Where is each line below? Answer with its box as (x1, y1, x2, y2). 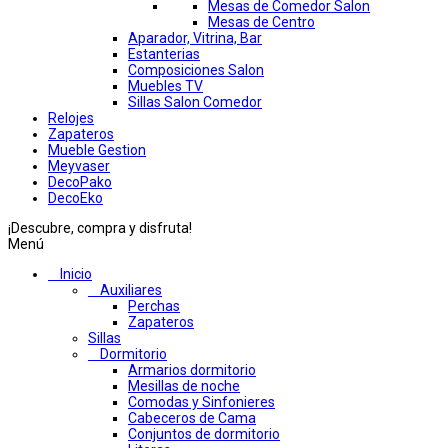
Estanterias (128, 46, 200, 63)
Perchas (128, 298, 180, 315)
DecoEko (48, 190, 103, 207)
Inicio (60, 266, 92, 283)
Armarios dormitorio (128, 362, 256, 379)
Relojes (48, 110, 94, 127)
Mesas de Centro (208, 14, 315, 31)
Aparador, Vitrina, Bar (128, 30, 262, 47)
